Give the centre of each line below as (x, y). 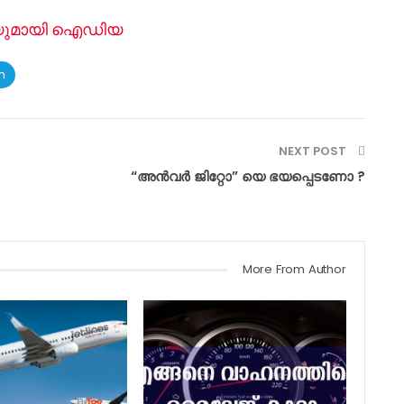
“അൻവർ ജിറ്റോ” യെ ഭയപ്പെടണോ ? (248, 176)
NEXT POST (313, 151)
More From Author (294, 269)
